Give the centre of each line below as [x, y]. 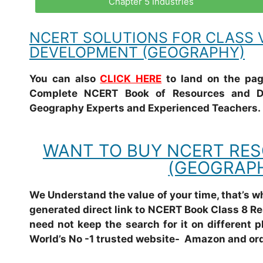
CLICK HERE [131, 78]
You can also [65, 78]
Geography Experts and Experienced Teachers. [145, 108]
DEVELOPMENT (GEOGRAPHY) [137, 52]
